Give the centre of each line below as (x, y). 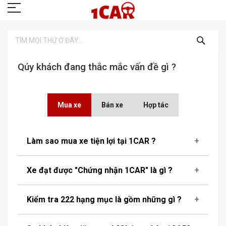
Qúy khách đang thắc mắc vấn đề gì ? (97, 67)
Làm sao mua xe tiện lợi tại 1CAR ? (91, 141)
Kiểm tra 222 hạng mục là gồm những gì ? (104, 200)
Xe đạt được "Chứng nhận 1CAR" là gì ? (100, 170)
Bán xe (112, 105)
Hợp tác (156, 105)
